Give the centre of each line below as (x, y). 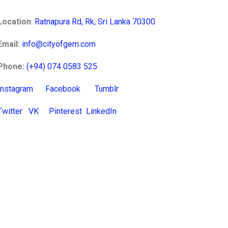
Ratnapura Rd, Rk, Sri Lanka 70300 (95, 21)
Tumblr (107, 89)
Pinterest (66, 111)
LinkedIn (102, 111)
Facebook (63, 89)
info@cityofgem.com (59, 44)
